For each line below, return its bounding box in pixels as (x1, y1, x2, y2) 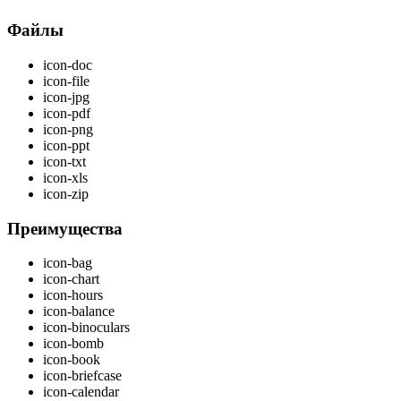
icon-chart (43, 271, 99, 287)
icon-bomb (43, 336, 104, 352)
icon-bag (43, 255, 92, 271)
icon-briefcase (43, 368, 122, 384)
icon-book (43, 352, 100, 368)
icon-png (43, 122, 93, 138)
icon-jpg (43, 90, 90, 106)
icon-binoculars (43, 320, 130, 336)
